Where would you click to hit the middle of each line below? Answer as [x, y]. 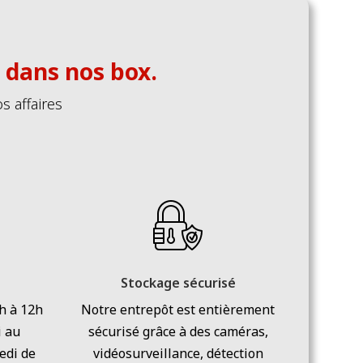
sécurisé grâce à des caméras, [178, 332]
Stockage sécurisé [178, 283]
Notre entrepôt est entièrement [178, 310]
